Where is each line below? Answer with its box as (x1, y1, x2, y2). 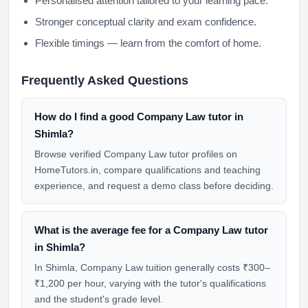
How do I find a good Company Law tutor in (34, 111, 243, 122)
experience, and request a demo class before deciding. (34, 180, 274, 191)
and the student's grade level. (34, 294, 163, 305)
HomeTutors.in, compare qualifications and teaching (34, 164, 261, 175)
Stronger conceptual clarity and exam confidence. (35, 16, 256, 27)
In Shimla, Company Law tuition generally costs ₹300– (34, 262, 270, 273)
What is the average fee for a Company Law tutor (34, 224, 268, 236)
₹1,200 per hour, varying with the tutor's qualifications (34, 278, 266, 289)
